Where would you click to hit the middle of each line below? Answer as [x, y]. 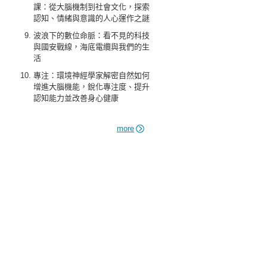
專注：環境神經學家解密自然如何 [91, 75]
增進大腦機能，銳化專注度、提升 [91, 87]
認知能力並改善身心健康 [76, 98]
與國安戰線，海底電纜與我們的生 [91, 47]
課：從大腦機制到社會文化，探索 [91, 7]
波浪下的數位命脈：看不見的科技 [91, 35]
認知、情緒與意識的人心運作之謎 [91, 18]
